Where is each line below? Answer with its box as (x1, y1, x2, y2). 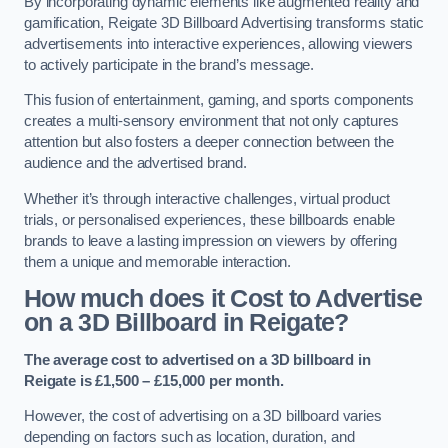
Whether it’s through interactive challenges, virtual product (24, 190, 391, 207)
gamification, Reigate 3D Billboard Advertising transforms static (24, 14, 424, 31)
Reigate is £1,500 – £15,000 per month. (24, 372, 284, 389)
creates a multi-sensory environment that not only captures (24, 113, 399, 130)
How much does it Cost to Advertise (24, 285, 423, 313)
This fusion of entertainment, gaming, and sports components (24, 92, 414, 109)
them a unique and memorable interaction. (24, 253, 292, 270)
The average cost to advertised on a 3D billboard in (24, 351, 371, 368)
